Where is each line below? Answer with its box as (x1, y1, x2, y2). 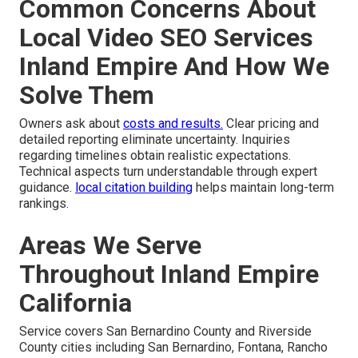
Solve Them (19, 79, 154, 110)
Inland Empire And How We (19, 50, 329, 82)
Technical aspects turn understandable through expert (19, 163, 317, 179)
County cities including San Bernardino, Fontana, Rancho (19, 339, 328, 355)
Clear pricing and (223, 115, 319, 131)
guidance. (19, 179, 75, 195)
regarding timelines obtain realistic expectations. (19, 147, 291, 163)
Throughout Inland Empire (19, 258, 319, 289)
